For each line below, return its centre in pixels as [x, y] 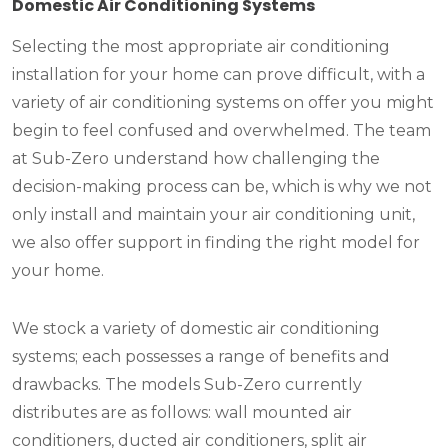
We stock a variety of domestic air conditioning [196, 329]
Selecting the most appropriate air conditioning [201, 47]
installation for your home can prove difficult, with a [218, 75]
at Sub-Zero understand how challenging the [196, 159]
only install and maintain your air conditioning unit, [213, 215]
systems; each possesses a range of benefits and [201, 357]
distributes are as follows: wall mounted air [182, 413]
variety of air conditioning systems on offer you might [223, 103]
